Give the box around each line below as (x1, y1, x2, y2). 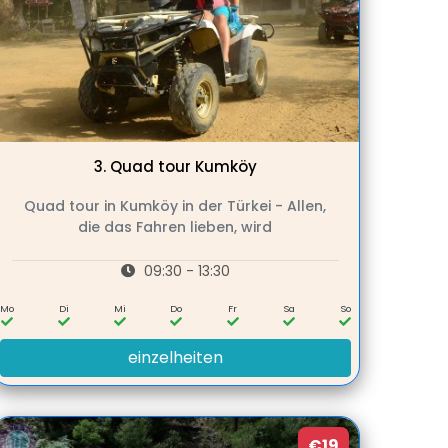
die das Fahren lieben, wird (78, 216, 273, 237)
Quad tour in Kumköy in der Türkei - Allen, (24, 195, 327, 216)
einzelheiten (127, 345, 223, 369)
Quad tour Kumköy (109, 155, 257, 177)
